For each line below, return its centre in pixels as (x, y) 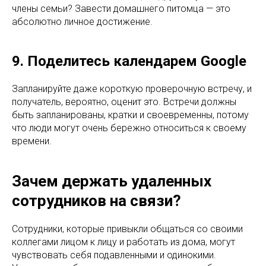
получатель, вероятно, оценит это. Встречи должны (124, 102)
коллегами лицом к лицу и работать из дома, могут (123, 242)
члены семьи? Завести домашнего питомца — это (121, 9)
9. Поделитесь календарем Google (129, 61)
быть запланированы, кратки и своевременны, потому (130, 115)
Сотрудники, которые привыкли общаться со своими (127, 229)
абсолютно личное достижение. (82, 22)
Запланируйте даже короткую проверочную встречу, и (132, 89)
